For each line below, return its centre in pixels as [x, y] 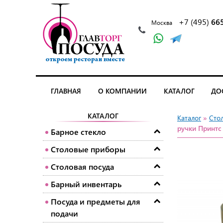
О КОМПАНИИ [122, 91]
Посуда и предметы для [96, 202]
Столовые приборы [88, 149]
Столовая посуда [82, 167]
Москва [162, 23]
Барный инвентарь [86, 184]
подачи [64, 214]
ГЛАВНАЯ [66, 91]
